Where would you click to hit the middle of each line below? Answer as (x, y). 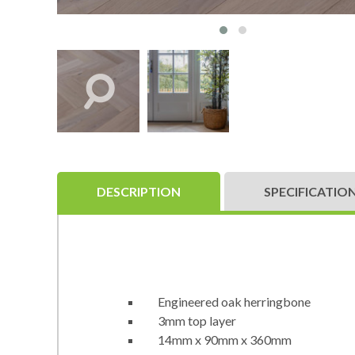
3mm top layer (197, 320)
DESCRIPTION (139, 191)
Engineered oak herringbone (234, 301)
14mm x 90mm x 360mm (225, 339)
